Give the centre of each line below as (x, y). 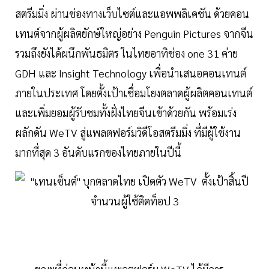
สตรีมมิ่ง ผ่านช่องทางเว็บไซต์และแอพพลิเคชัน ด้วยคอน (132, 14)
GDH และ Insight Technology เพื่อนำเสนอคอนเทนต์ (131, 73)
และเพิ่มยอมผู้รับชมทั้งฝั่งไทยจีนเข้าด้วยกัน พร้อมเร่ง (126, 113)
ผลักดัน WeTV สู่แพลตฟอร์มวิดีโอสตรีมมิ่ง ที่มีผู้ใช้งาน (128, 133)
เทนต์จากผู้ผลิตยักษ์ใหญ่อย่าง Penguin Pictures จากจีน (134, 34)
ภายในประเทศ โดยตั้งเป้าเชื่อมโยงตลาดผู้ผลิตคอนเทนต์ (134, 93)
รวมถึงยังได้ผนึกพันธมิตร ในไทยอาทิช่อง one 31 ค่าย (126, 53)
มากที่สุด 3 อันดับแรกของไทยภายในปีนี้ (98, 153)
